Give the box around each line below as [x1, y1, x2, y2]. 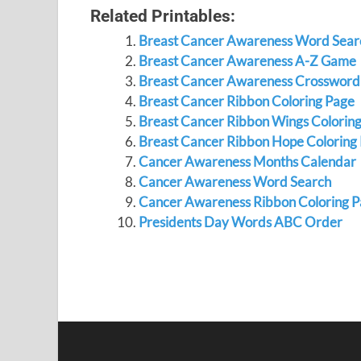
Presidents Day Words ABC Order [138, 214, 342, 230]
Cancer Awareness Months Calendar [138, 153, 356, 170]
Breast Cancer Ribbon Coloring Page [138, 93, 355, 110]
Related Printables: [90, 6, 235, 26]
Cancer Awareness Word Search [138, 173, 331, 190]
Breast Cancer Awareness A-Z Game [138, 52, 356, 69]
